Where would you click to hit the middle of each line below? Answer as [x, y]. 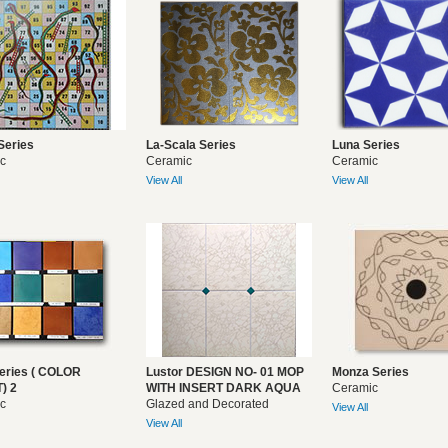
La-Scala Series [191, 145]
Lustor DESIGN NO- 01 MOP [225, 372]
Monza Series [370, 372]
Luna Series [366, 145]
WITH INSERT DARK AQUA [223, 388]
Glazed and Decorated [207, 404]
